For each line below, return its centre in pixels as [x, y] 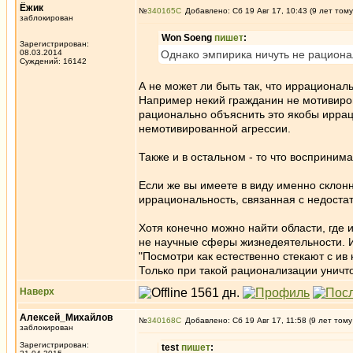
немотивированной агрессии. [215, 128]
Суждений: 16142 [53, 61]
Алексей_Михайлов [66, 318]
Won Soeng [188, 38]
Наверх [37, 292]
